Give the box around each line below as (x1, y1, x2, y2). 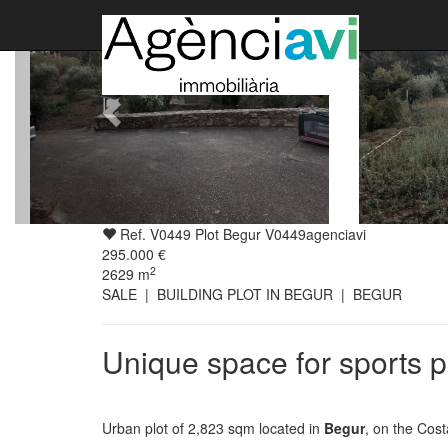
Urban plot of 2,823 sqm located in (102, 417, 324, 438)
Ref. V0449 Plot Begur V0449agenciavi (116, 223, 366, 244)
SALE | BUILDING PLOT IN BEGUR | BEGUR (102, 283, 402, 304)
